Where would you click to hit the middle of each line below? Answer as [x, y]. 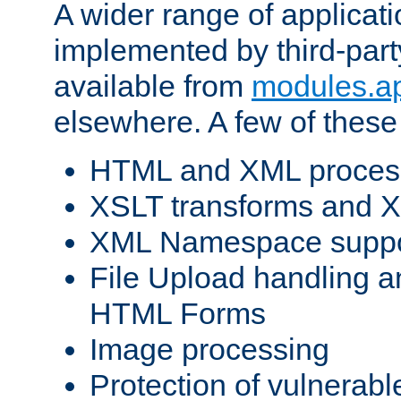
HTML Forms [178, 313]
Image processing [209, 349]
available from [153, 85]
